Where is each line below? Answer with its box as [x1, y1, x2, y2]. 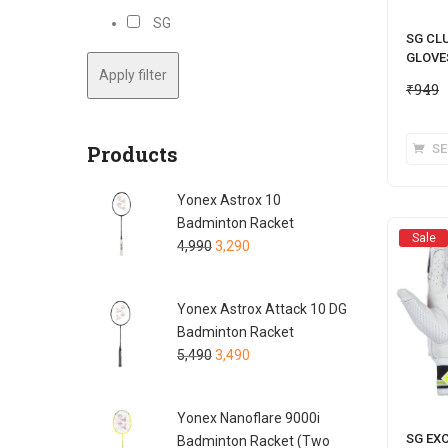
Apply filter [99, 66, 167, 83]
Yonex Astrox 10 [177, 191, 281, 208]
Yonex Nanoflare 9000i [177, 409, 320, 426]
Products [87, 140, 178, 167]
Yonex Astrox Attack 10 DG [177, 300, 347, 317]
